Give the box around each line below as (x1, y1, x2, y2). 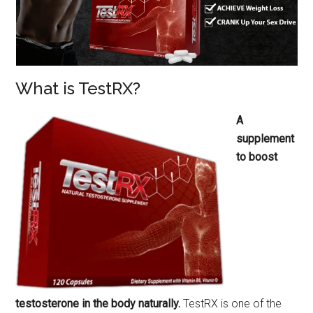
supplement (236, 132, 295, 146)
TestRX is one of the (183, 297, 282, 311)
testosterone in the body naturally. (15, 297, 184, 311)
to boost (236, 150, 278, 164)
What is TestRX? (15, 78, 141, 99)
